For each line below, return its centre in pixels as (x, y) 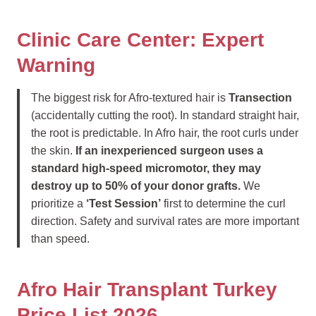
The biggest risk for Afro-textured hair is (130, 98)
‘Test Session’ (123, 203)
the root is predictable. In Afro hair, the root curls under (165, 133)
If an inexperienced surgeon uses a (169, 151)
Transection (260, 98)
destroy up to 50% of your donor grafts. (136, 186)
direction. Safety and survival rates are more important (165, 221)
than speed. (60, 239)
